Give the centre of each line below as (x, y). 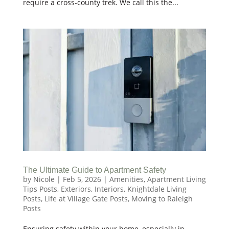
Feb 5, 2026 (82, 179)
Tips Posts (40, 189)
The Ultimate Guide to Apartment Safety (94, 170)
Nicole (44, 179)
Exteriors (76, 189)
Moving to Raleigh (162, 198)
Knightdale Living (157, 189)
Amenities (126, 179)
